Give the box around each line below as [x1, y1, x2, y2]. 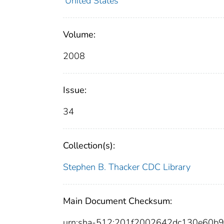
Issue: [63, 84, 86, 96]
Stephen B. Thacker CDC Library [63, 161, 190, 173]
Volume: [63, 28, 95, 41]
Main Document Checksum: [63, 195, 172, 207]
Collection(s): [63, 139, 115, 152]
